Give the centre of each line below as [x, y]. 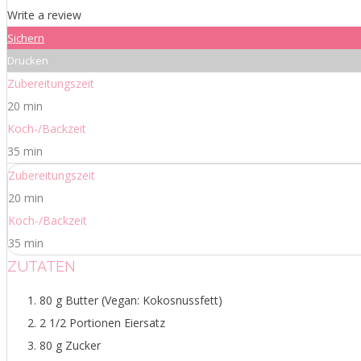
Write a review [44, 15]
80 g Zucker [70, 345]
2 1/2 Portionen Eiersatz [102, 322]
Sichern [26, 37]
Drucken [28, 60]
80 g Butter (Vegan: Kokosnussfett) [131, 300]
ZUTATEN [41, 266]
